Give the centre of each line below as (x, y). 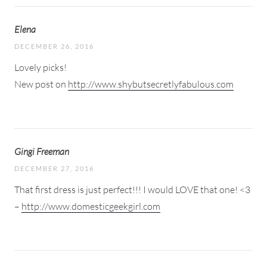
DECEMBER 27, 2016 (54, 168)
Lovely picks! (41, 67)
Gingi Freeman (42, 151)
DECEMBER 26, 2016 (54, 46)
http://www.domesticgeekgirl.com (91, 206)
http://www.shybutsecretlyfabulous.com (151, 84)
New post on (41, 84)
